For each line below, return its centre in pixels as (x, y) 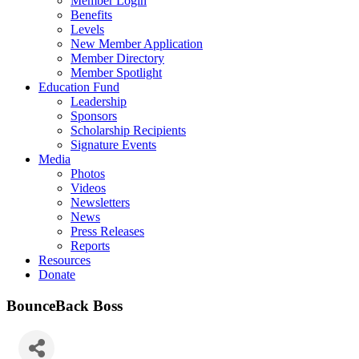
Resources (65, 260)
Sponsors (94, 116)
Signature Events (113, 145)
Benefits (91, 15)
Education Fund (79, 87)
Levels (87, 29)
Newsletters (100, 202)
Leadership (99, 101)
